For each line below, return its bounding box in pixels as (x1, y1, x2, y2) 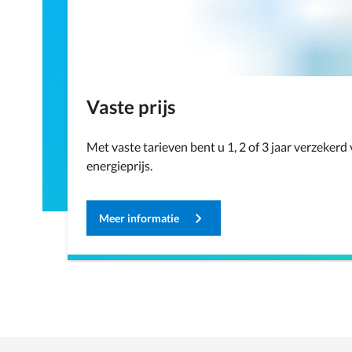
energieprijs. (86, 158, 152, 173)
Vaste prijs (86, 95, 175, 118)
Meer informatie (99, 211, 179, 225)
